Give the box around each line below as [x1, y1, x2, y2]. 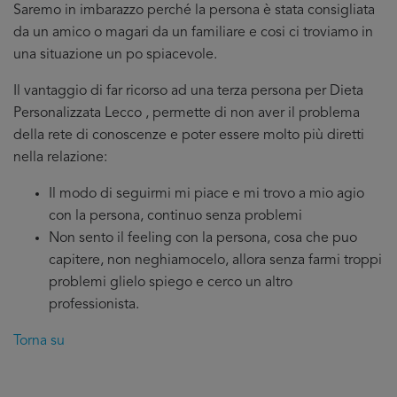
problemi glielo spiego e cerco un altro [49, 276, 292, 290]
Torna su [13, 334, 65, 348]
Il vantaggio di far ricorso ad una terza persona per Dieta [13, 84, 363, 98]
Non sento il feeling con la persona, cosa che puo [49, 231, 357, 245]
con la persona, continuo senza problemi [49, 209, 302, 223]
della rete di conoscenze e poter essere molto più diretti [13, 128, 364, 143]
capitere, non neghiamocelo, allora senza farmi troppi [49, 253, 382, 268]
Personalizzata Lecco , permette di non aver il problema [13, 106, 360, 121]
